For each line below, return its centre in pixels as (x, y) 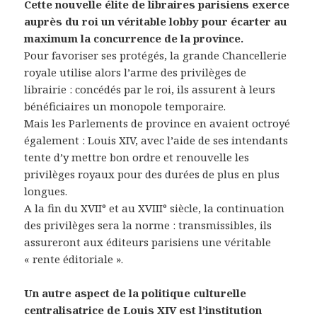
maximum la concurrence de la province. (134, 39)
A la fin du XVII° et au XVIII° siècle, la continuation (155, 208)
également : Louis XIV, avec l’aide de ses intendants (156, 140)
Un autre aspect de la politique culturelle (136, 293)
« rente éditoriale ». (74, 259)
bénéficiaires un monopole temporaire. (125, 106)
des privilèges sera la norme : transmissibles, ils (148, 225)
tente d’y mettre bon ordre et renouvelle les (137, 157)
